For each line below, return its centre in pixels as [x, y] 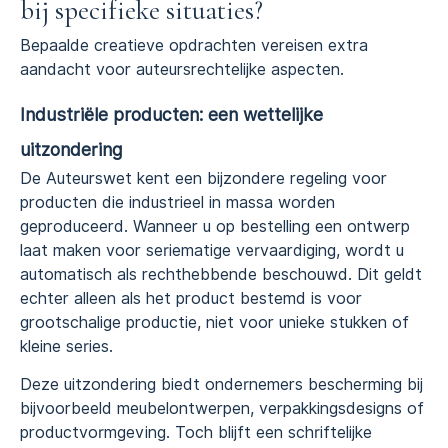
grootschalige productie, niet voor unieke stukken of [214, 322]
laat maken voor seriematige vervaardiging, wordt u [212, 250]
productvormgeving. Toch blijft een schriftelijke [196, 432]
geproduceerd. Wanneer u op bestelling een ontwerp [215, 226]
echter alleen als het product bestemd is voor [191, 298]
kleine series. [66, 346]
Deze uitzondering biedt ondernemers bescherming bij [221, 384]
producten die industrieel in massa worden [177, 202]
